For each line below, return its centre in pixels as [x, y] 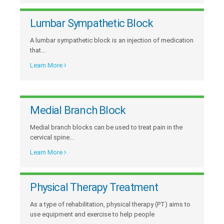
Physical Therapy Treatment [94, 187]
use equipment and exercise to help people [92, 214]
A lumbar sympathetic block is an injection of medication [112, 40]
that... [38, 50]
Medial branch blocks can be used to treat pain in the [106, 127]
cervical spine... [52, 137]
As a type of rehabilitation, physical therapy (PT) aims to [110, 204]
